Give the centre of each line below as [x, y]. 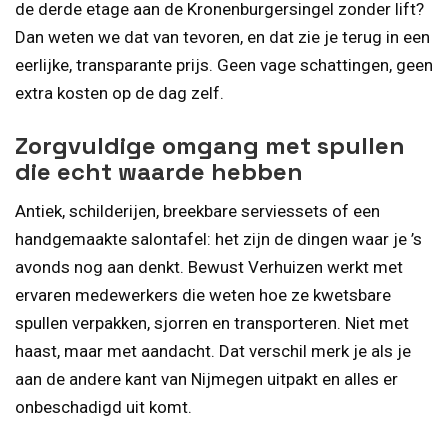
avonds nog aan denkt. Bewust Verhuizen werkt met [209, 266]
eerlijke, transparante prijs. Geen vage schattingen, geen [224, 65]
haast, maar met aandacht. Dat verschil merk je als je [213, 350]
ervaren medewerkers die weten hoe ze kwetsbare [203, 294]
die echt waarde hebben [159, 171]
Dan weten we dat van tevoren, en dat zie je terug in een [222, 37]
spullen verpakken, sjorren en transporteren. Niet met [212, 322]
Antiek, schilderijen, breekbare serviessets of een [197, 210]
